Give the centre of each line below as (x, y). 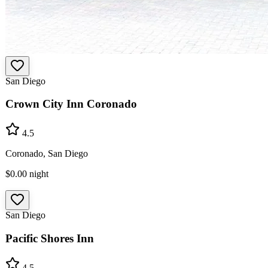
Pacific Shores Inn (50, 238)
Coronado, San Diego (47, 154)
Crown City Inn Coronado (71, 104)
